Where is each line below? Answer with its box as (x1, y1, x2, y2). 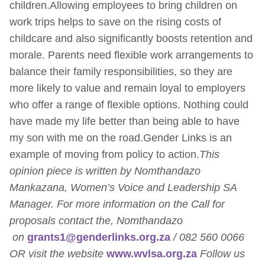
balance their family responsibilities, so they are (9, 65, 232, 77)
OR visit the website (9, 247, 106, 260)
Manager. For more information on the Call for (9, 198, 225, 210)
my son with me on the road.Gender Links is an (9, 131, 232, 144)
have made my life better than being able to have (9, 115, 240, 127)
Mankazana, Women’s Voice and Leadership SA (9, 181, 237, 193)
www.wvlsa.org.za (106, 247, 197, 260)
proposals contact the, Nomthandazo (9, 214, 183, 227)
